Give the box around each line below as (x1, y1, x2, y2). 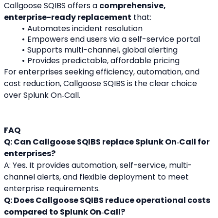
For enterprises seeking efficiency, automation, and (4, 66, 200, 78)
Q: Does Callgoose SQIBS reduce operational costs (4, 195, 210, 206)
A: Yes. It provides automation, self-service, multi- (4, 160, 192, 171)
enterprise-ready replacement (4, 12, 131, 23)
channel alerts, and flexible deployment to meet (4, 171, 189, 183)
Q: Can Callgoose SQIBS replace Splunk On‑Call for (4, 136, 210, 148)
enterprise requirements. (4, 183, 100, 195)
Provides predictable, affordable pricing (27, 55, 180, 67)
